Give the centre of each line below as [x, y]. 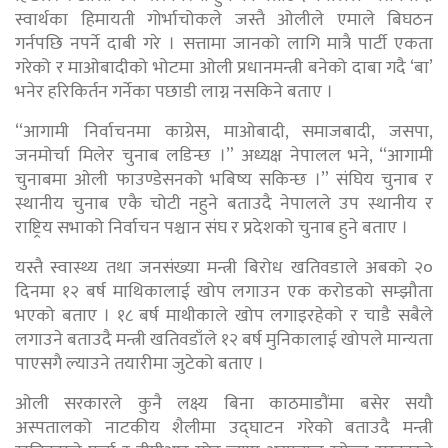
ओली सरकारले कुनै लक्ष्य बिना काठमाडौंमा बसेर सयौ [224, 404]
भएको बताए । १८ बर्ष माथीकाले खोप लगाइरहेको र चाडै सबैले [224, 316]
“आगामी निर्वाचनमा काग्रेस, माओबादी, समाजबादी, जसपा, [224, 132]
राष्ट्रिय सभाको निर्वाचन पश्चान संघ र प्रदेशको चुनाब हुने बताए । [211, 228]
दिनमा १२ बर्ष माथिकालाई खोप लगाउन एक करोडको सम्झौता [224, 292]
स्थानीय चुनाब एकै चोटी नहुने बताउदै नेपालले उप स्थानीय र [224, 204]
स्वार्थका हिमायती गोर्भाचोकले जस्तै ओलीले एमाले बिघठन [224, 20]
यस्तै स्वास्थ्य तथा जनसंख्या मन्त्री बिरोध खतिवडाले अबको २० [224, 268]
